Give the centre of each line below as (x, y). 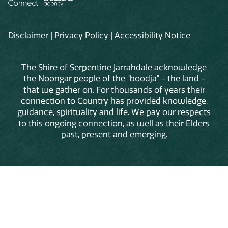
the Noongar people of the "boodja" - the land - (114, 79)
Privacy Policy (81, 35)
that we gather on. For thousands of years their (114, 90)
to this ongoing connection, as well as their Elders (114, 123)
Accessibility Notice (152, 35)
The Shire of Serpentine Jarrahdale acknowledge (114, 67)
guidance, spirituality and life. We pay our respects (114, 112)
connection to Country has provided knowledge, (114, 101)
